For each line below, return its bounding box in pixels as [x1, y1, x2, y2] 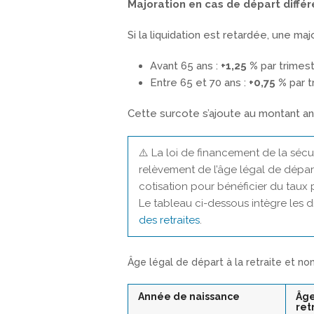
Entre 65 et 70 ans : [150, 76, 249, 90]
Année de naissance [138, 290, 240, 302]
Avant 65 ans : [150, 60, 221, 73]
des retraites [139, 214, 200, 227]
